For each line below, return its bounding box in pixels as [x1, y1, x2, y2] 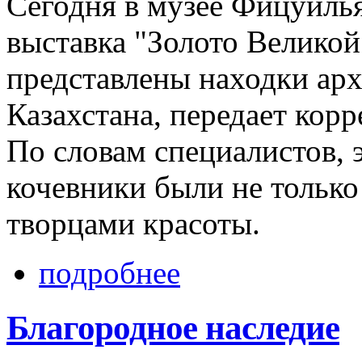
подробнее [39, 255, 180, 290]
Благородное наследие [6, 308, 339, 347]
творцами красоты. [6, 205, 260, 241]
